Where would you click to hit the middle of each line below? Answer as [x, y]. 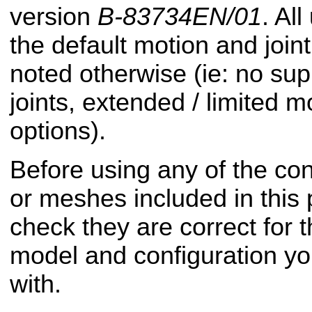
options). [58, 131]
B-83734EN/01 [180, 17]
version [54, 17]
